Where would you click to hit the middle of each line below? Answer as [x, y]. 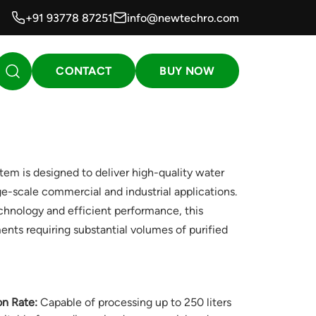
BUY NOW [187, 71]
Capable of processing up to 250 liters [134, 303]
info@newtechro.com [183, 18]
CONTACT [84, 71]
